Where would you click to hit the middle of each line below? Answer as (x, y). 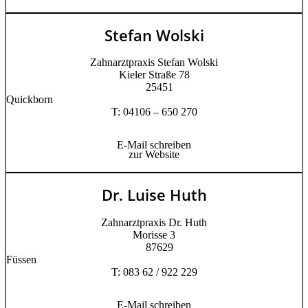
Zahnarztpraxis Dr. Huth (154, 222)
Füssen (21, 259)
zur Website (154, 155)
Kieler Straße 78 (154, 75)
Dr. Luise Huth (154, 195)
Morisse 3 (154, 234)
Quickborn (30, 100)
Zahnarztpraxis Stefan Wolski (154, 63)
